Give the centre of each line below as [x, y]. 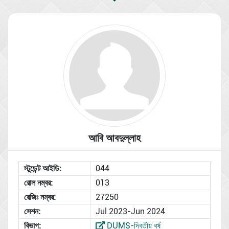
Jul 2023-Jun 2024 [130, 211]
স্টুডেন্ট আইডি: [43, 168]
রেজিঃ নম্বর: [40, 197]
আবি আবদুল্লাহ [114, 138]
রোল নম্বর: [38, 182]
